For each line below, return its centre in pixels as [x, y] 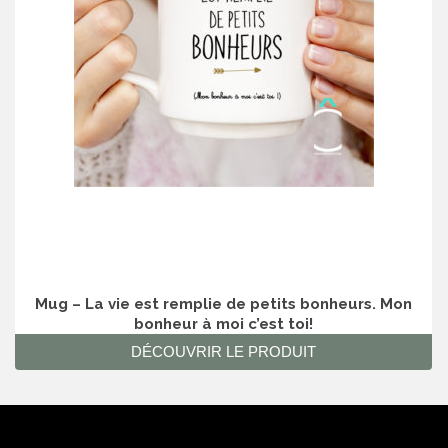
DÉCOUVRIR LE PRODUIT [223, 351]
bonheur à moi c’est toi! [223, 323]
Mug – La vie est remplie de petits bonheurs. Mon [223, 303]
